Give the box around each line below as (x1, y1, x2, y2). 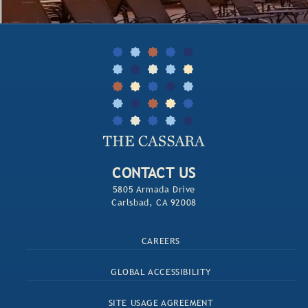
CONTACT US (112, 163, 196, 182)
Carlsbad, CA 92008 (111, 195, 197, 208)
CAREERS (141, 234, 181, 247)
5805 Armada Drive (112, 182, 196, 195)
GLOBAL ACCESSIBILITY (111, 265, 211, 278)
